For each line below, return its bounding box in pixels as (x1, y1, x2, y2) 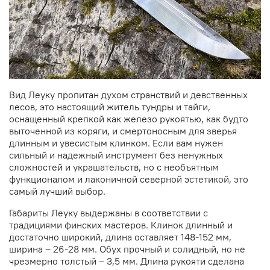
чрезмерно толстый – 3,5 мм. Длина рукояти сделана (9, 254, 244, 267)
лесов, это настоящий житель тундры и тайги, (9, 100, 210, 113)
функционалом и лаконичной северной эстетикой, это (9, 172, 248, 185)
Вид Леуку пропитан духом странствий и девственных (9, 88, 248, 101)
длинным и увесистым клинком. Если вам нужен (9, 136, 223, 149)
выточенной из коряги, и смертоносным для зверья (9, 124, 237, 137)
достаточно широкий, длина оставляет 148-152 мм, (9, 230, 231, 243)
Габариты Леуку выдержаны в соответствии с (9, 206, 208, 219)
